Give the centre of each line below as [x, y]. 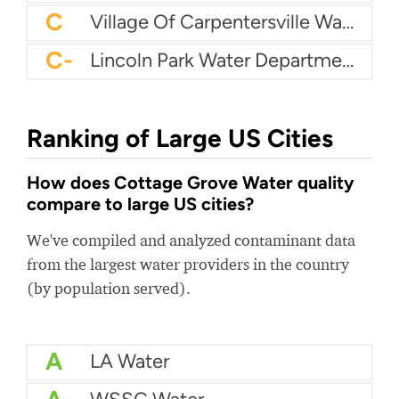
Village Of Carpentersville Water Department [348, 22]
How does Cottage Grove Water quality [191, 183]
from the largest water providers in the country [188, 264]
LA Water [130, 361]
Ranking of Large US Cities [180, 138]
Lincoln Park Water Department [348, 60]
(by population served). [109, 288]
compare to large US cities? [140, 204]
